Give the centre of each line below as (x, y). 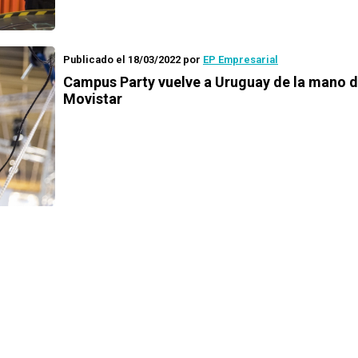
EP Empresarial (241, 60)
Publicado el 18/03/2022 (122, 60)
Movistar (93, 99)
